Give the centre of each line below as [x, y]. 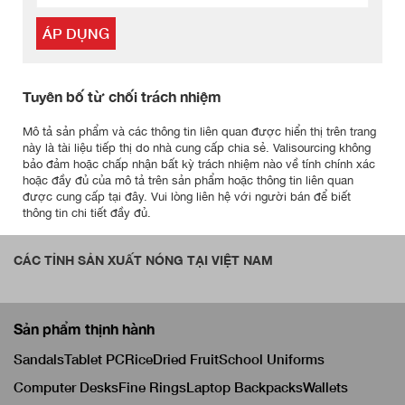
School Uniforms [272, 359]
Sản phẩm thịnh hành [84, 329]
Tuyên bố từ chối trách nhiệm [122, 97]
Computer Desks [66, 387]
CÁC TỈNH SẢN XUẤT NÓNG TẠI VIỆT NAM [143, 260]
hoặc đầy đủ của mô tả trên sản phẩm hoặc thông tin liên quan [188, 181]
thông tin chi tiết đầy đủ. [87, 213]
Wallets [325, 387]
